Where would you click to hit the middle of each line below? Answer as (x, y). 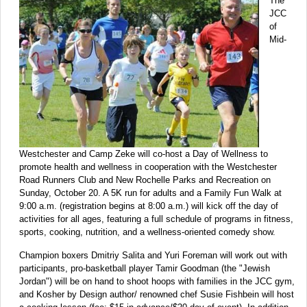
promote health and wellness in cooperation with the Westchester (148, 167)
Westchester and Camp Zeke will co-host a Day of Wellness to (144, 154)
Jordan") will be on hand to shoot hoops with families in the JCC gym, (157, 282)
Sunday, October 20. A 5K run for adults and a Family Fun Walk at (150, 193)
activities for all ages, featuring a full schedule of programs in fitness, (156, 219)
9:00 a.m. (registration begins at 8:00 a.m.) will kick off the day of (149, 206)
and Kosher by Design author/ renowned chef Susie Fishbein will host (157, 295)
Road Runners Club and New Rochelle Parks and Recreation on (145, 180)
